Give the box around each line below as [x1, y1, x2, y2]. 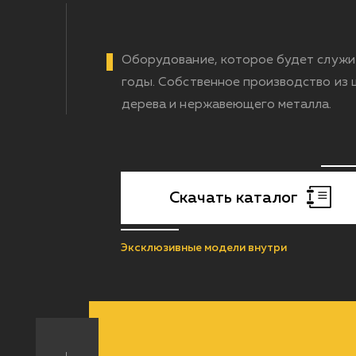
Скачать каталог [168, 190, 298, 206]
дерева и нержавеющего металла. [122, 99, 332, 111]
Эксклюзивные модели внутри [121, 242, 287, 253]
